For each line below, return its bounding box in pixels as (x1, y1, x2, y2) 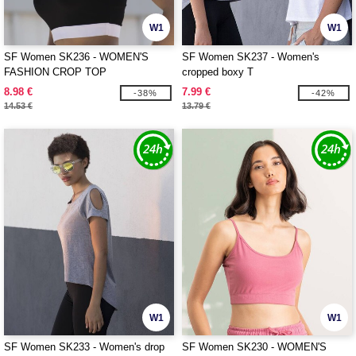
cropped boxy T (182, 66, 253, 78)
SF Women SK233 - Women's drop (4, 341, 164, 353)
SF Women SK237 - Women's (182, 51, 319, 63)
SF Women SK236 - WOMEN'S (4, 51, 149, 63)
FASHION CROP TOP (4, 66, 106, 78)
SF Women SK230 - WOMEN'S (182, 341, 327, 353)
